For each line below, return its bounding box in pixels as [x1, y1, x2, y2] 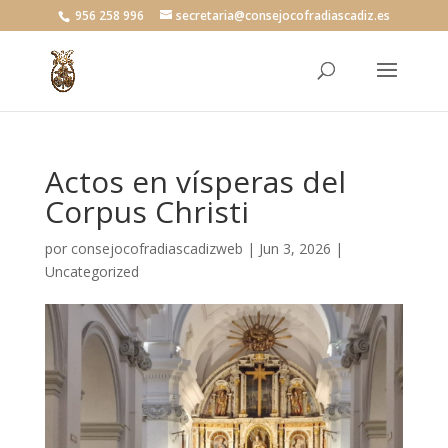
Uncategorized [44, 262, 139, 281]
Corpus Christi [44, 191, 249, 232]
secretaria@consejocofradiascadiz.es [175, 7, 390, 24]
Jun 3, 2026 [258, 239, 331, 258]
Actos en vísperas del [44, 161, 346, 202]
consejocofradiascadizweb [70, 239, 243, 258]
